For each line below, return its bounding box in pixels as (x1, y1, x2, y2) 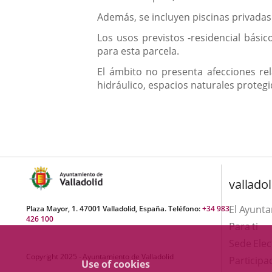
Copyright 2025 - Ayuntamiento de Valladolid (26, 251, 174, 262)
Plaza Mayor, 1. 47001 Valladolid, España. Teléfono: (26, 203, 202, 214)
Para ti (229, 220, 258, 233)
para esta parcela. (97, 44, 180, 58)
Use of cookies (81, 257, 150, 271)
